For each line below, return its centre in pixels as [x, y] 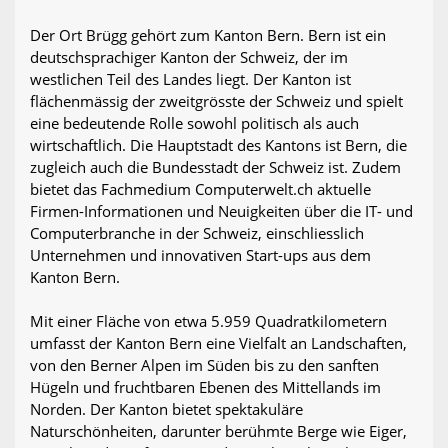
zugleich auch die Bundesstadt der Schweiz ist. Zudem [215, 166]
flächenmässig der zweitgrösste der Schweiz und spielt [216, 100]
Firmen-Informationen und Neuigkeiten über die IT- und [221, 210]
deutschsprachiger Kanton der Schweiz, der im [189, 56]
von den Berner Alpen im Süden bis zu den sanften [204, 364]
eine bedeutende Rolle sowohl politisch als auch [194, 122]
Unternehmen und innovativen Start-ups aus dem [200, 254]
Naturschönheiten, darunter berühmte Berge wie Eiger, [218, 430]
